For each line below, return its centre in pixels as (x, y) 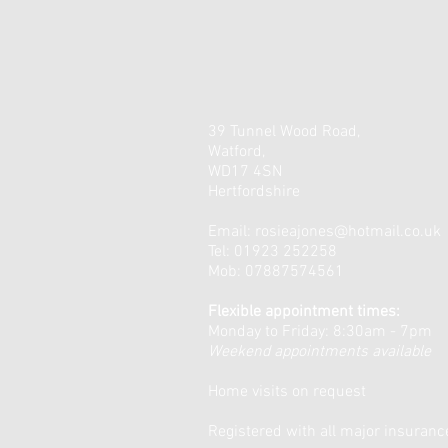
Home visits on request (287, 392)
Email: (231, 232)
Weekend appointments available (319, 352)
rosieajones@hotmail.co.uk (348, 232)
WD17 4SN (245, 172)
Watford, (236, 152)
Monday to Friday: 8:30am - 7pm (320, 332)
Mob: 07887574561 (276, 272)
